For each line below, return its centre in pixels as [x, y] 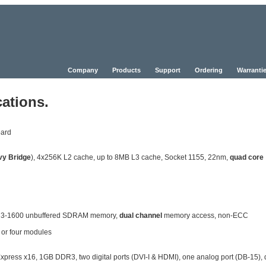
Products [126, 70]
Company [83, 70]
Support [168, 70]
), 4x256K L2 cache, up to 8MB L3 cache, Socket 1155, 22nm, [130, 158]
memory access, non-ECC [205, 216]
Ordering [209, 70]
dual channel [141, 216]
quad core [247, 158]
